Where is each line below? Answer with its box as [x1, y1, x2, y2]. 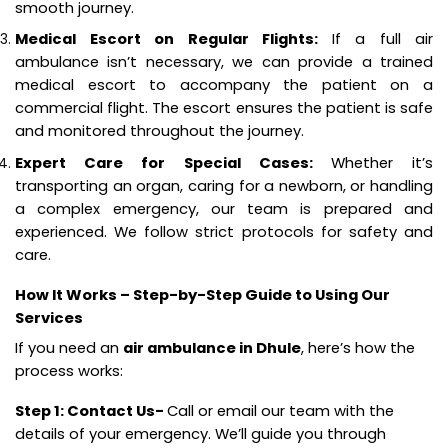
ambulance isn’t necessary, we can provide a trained [15, 51, 433, 73]
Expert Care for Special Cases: [15, 151, 331, 173]
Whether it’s [330, 151, 434, 173]
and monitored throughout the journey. [15, 120, 304, 142]
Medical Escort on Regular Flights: [15, 28, 332, 50]
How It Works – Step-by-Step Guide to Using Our [15, 283, 390, 305]
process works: [15, 359, 123, 381]
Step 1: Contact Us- [15, 400, 167, 422]
